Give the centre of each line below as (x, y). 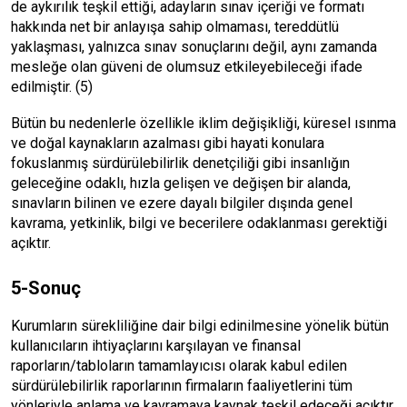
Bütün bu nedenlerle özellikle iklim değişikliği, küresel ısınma (203, 123)
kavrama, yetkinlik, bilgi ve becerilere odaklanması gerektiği (199, 223)
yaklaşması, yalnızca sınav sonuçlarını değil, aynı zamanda (194, 47)
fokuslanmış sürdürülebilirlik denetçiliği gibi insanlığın (180, 163)
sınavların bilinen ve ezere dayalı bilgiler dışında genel (182, 203)
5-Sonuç (46, 288)
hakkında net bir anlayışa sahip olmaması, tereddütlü (175, 27)
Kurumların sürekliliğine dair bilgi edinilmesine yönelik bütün (200, 326)
